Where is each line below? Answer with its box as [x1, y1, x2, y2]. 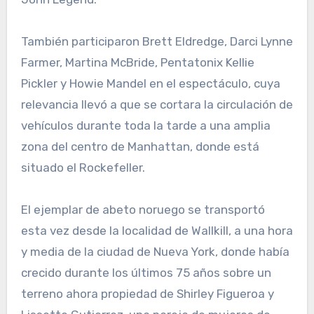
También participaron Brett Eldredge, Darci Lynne [20, 34, 293, 49]
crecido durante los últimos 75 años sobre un [20, 266, 271, 280]
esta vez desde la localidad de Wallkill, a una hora [20, 224, 293, 238]
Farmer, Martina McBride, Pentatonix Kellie [20, 55, 254, 70]
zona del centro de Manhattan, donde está [20, 139, 259, 154]
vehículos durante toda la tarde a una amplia [20, 118, 271, 133]
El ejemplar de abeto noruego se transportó [20, 203, 265, 217]
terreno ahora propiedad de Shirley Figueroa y [20, 287, 274, 301]
